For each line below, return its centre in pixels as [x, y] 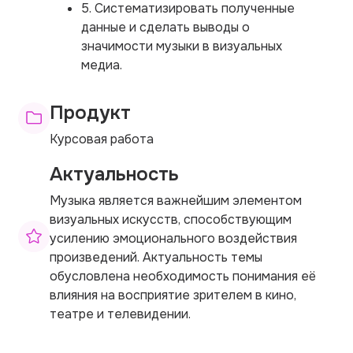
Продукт [90, 112]
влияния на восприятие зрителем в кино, [173, 295]
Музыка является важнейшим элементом [176, 200]
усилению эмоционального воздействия [173, 238]
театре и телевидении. [120, 314]
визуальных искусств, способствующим [171, 219]
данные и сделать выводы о [165, 27]
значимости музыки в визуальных [182, 46]
